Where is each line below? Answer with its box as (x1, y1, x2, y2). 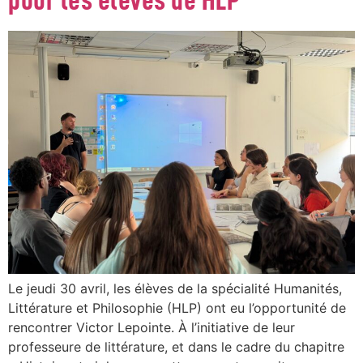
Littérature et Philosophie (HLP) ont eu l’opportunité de (8, 300, 346, 317)
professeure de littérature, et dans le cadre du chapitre (8, 339, 344, 356)
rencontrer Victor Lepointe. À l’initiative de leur (8, 319, 295, 336)
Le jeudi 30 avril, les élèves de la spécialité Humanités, (8, 280, 342, 297)
